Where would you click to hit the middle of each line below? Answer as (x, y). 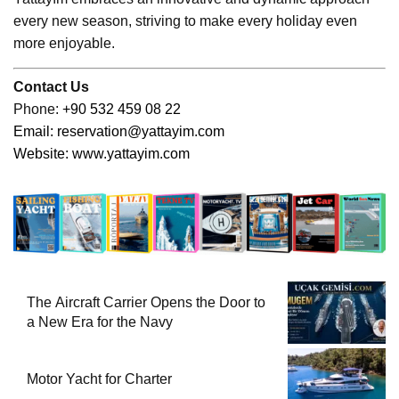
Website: (43, 154)
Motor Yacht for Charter (99, 379)
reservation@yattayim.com (141, 132)
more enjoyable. (64, 44)
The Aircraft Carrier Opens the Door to (146, 302)
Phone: (36, 110)
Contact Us (51, 87)
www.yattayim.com (131, 154)
